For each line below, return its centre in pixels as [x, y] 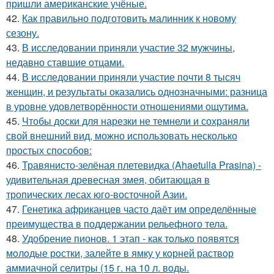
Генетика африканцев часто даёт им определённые [139, 209]
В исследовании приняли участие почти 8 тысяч [131, 77]
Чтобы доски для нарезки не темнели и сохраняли [136, 121]
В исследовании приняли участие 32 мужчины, [128, 48]
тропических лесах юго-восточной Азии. [97, 194]
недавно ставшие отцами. [65, 62]
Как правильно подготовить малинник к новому [129, 18]
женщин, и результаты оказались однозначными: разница [137, 92]
